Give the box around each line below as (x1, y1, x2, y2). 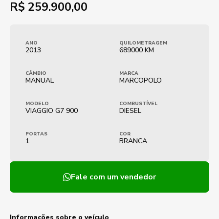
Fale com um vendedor (71, 172, 156, 182)
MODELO (25, 100, 49, 107)
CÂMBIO (25, 70, 46, 77)
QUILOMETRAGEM (119, 40, 167, 46)
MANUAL (25, 76, 54, 85)
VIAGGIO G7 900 (25, 106, 78, 115)
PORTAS (25, 131, 47, 137)
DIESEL (119, 106, 141, 115)
